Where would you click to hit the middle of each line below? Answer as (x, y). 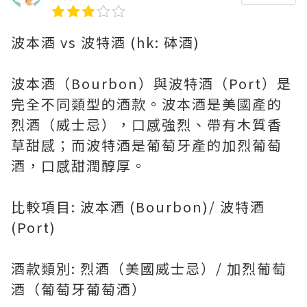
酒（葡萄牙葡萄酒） (79, 289)
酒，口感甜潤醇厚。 (79, 166)
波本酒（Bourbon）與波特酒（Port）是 (151, 84)
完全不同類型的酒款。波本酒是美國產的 (147, 104)
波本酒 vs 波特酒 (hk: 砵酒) (106, 42)
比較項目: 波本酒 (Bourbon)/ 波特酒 (138, 207)
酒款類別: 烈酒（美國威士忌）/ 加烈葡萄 (149, 269)
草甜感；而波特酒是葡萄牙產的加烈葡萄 (147, 145)
